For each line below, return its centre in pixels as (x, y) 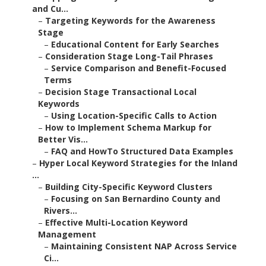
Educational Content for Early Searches (135, 45)
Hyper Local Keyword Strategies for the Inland (138, 163)
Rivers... (61, 211)
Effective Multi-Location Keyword (116, 223)
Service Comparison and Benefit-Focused (139, 68)
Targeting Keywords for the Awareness (130, 21)
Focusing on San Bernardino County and (136, 199)
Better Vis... (63, 140)
